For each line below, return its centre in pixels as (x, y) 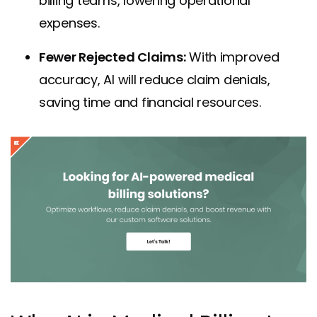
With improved (232, 57)
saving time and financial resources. (150, 102)
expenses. (69, 23)
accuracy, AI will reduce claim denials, (155, 79)
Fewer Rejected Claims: (113, 57)
